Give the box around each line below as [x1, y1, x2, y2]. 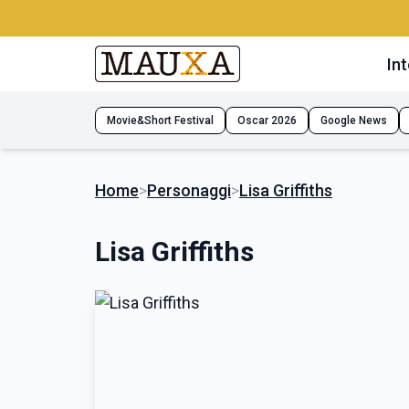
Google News [320, 113, 387, 127]
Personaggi [147, 181, 231, 200]
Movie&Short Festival [107, 113, 214, 127]
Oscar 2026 [237, 113, 297, 127]
